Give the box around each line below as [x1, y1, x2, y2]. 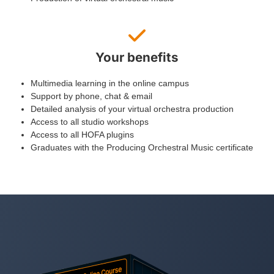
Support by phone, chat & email [31, 91, 152, 102]
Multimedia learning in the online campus [31, 78, 189, 89]
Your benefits [95, 50, 179, 65]
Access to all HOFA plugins [31, 130, 134, 140]
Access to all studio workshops [31, 117, 149, 127]
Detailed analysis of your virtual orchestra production [31, 104, 234, 114]
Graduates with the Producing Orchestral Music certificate [31, 143, 253, 153]
